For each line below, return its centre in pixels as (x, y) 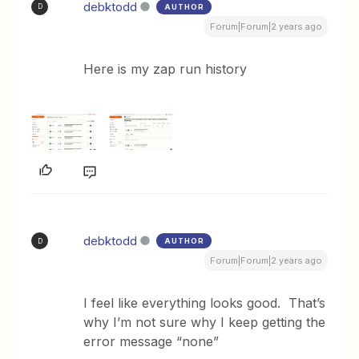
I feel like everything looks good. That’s (205, 303)
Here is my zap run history (165, 69)
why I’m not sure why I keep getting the (205, 323)
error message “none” (151, 342)
